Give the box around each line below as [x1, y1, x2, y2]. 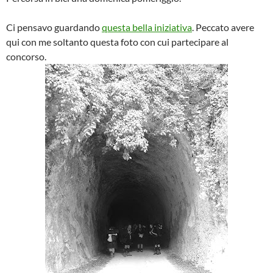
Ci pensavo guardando [6, 21, 102, 33]
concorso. [6, 51, 46, 62]
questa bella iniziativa [102, 21, 192, 33]
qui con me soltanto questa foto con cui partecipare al [6, 36, 229, 48]
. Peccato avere [192, 21, 254, 33]
